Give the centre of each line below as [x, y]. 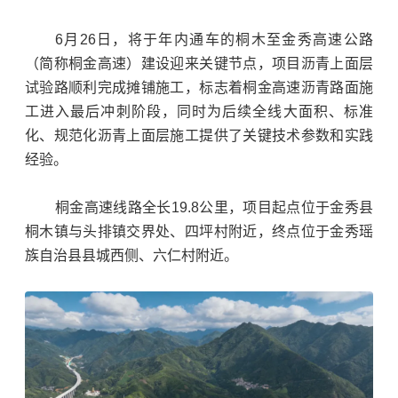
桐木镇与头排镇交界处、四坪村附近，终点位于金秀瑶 [199, 231]
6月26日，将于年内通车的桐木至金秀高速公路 [214, 40]
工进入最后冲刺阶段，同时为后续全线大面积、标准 [199, 111]
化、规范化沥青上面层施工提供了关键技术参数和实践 [199, 135]
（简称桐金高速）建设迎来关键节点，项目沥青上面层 [199, 64]
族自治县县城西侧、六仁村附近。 [131, 255]
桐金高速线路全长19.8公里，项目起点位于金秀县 [214, 207]
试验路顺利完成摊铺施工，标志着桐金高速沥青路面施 [199, 88]
